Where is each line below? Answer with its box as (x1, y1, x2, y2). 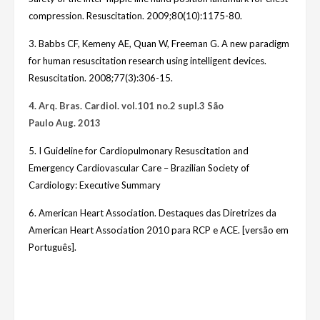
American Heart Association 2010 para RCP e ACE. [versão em (29, 224, 289, 236)
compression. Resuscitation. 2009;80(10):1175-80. (29, 10, 242, 22)
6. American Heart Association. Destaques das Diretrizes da (29, 207, 276, 219)
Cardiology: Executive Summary (29, 179, 161, 191)
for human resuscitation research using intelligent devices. (29, 55, 266, 67)
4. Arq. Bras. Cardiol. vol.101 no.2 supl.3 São (29, 100, 224, 112)
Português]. (29, 241, 76, 254)
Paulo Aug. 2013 (29, 117, 101, 129)
